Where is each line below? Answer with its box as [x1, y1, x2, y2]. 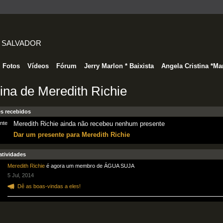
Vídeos [27, 62, 49, 70]
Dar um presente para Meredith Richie [13, 131, 130, 139]
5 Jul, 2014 [7, 172, 34, 179]
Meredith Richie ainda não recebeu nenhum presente [13, 119, 165, 127]
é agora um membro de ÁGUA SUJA [44, 163, 134, 169]
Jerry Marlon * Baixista [84, 62, 154, 70]
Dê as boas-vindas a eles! [17, 183, 81, 189]
